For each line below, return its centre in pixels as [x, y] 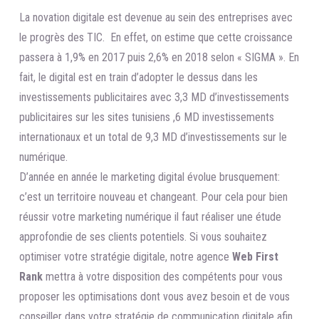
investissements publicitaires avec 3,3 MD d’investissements [154, 97]
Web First [255, 256]
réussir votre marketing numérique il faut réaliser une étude [150, 216]
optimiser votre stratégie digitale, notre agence [126, 256]
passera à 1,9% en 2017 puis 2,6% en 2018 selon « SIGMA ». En [159, 57]
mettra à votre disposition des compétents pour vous [163, 276]
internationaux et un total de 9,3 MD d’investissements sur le [153, 137]
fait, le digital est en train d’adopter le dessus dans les [138, 77]
